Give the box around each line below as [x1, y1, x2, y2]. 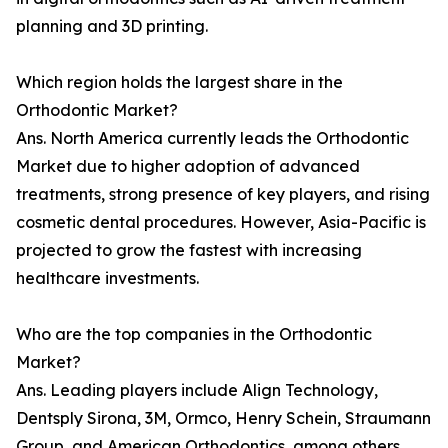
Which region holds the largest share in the [16, 72, 343, 93]
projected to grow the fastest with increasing [16, 240, 362, 261]
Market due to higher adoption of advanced [16, 156, 360, 177]
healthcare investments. [16, 268, 199, 289]
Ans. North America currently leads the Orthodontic [16, 128, 409, 149]
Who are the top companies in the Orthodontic [16, 324, 372, 345]
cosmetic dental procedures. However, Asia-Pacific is [16, 212, 426, 233]
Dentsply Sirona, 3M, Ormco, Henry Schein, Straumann [16, 408, 431, 429]
